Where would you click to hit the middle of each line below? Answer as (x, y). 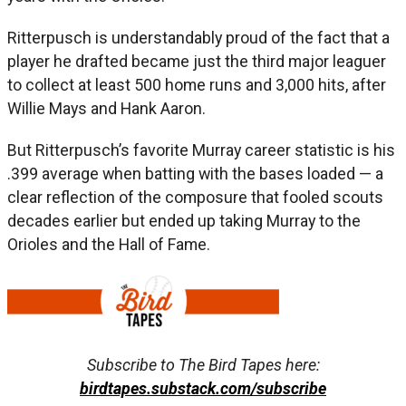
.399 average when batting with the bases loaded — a (195, 173)
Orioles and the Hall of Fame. (109, 244)
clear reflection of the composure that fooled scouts (195, 197)
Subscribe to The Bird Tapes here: (203, 364)
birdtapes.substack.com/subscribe (203, 388)
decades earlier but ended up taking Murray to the (184, 220)
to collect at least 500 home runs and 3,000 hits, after (197, 84)
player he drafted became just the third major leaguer (197, 61)
